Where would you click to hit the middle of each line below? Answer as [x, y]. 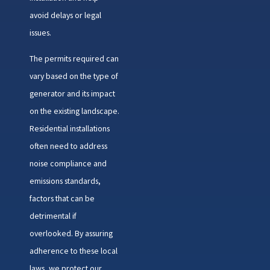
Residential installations [69, 129]
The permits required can [74, 59]
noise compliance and [68, 164]
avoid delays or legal [65, 15]
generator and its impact [72, 94]
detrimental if [53, 216]
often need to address [68, 146]
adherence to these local [73, 251]
